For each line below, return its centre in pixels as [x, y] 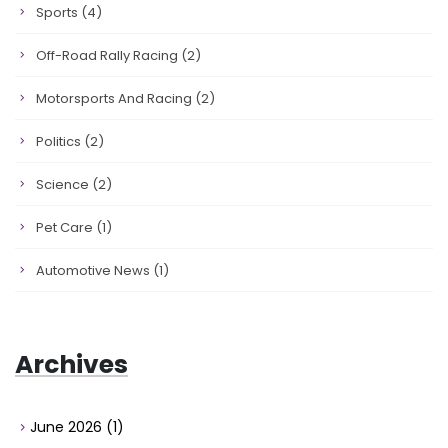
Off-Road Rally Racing [108, 55]
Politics [60, 141]
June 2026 [68, 427]
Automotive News [94, 270]
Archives [71, 364]
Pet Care [66, 227]
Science [64, 184]
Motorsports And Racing [115, 98]
